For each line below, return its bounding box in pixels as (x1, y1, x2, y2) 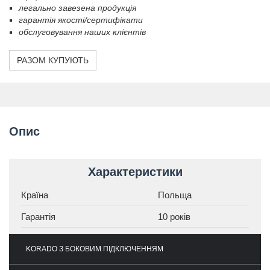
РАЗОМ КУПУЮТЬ (17, 55, 89, 65)
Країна (21, 190, 48, 200)
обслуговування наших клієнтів (19, 27, 146, 37)
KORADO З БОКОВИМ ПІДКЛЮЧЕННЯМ (26, 245, 163, 253)
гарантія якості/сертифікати (19, 15, 143, 25)
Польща (157, 190, 192, 200)
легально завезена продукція (19, 3, 136, 13)
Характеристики (87, 165, 183, 178)
